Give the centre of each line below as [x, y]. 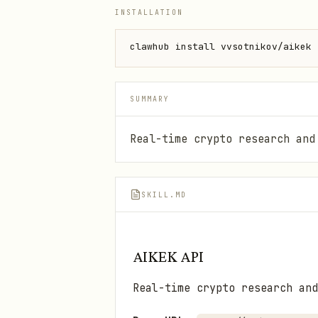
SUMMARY [150, 99]
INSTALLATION [149, 12]
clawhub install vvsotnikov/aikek [221, 46]
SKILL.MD [164, 194]
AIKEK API [168, 256]
